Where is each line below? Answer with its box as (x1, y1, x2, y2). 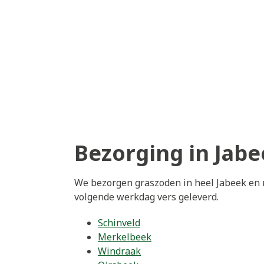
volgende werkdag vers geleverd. (74, 190, 219, 204)
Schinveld (98, 216, 140, 229)
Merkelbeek (98, 230, 151, 243)
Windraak (98, 244, 141, 258)
